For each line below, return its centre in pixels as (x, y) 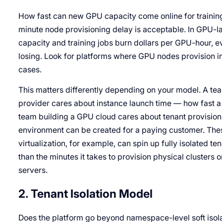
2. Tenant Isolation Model (85, 194)
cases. (30, 70)
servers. (33, 170)
